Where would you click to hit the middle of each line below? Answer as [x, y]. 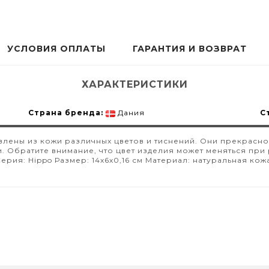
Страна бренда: [65, 113]
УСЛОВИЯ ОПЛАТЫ [56, 49]
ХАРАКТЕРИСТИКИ [134, 85]
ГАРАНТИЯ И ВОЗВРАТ [190, 49]
